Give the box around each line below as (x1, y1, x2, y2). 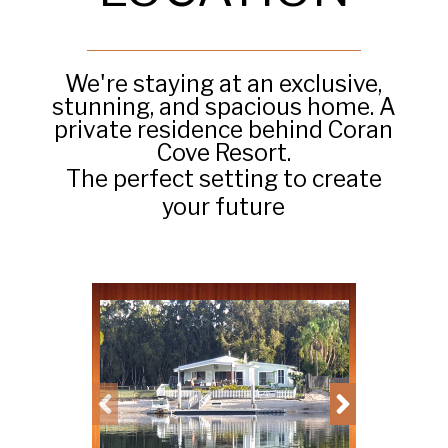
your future (162, 192, 286, 221)
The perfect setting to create (65, 164, 382, 193)
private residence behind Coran (54, 115, 394, 144)
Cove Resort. (156, 138, 291, 167)
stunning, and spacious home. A (51, 92, 396, 121)
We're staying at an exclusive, (65, 69, 383, 98)
